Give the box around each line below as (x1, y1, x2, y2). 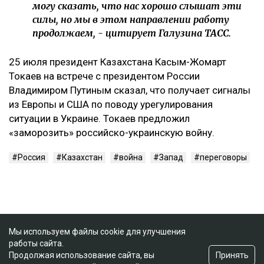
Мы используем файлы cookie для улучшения (9, 227, 186, 236)
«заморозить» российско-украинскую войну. (9, 126, 214, 138)
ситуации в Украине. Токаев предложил (9, 112, 190, 124)
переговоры (200, 152, 247, 162)
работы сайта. (9, 239, 65, 248)
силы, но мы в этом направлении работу (32, 13, 229, 25)
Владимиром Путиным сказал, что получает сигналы (9, 84, 250, 96)
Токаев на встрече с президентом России (9, 70, 200, 82)
